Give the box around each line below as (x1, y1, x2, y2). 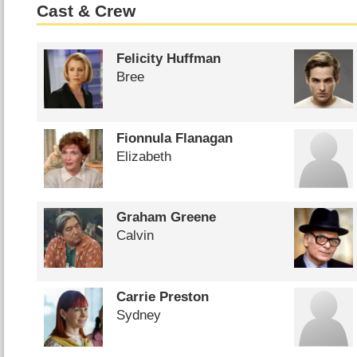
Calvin (116, 228, 154, 244)
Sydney (116, 308, 161, 324)
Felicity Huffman (116, 50, 221, 66)
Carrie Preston (116, 289, 209, 305)
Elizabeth (116, 148, 171, 164)
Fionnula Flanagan (116, 130, 233, 146)
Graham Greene (116, 210, 216, 226)
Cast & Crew (37, 2, 136, 22)
